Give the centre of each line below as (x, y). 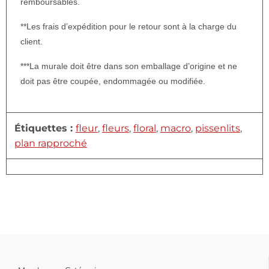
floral (144, 128)
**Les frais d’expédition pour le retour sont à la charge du (128, 27)
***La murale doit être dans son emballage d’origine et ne (128, 66)
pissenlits (217, 128)
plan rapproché (50, 143)
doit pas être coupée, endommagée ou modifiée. (113, 81)
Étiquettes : (45, 128)
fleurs (115, 128)
